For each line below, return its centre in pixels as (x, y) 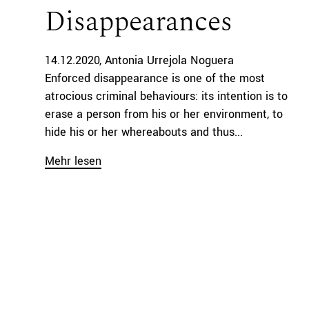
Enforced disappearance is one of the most (154, 79)
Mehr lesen (73, 161)
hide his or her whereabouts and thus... (143, 132)
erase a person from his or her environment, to (163, 114)
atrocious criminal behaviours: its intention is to (166, 97)
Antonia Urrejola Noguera (170, 61)
